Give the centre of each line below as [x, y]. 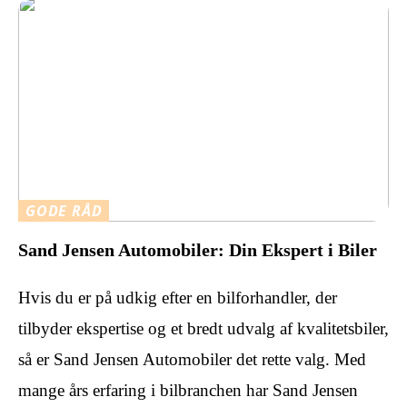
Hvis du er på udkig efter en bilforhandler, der [178, 297]
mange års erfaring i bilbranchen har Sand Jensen [188, 390]
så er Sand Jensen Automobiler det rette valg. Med [192, 359]
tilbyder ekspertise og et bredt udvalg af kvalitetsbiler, [203, 328]
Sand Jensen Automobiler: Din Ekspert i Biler [198, 249]
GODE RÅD [64, 210]
